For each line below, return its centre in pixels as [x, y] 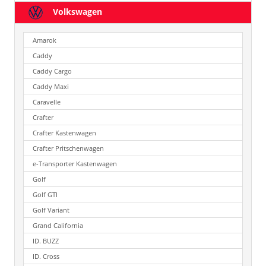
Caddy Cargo [52, 71]
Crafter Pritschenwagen [68, 148]
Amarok [45, 40]
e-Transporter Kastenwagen [75, 164]
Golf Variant [51, 210]
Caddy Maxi [51, 87]
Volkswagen [76, 11]
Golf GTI [45, 195]
